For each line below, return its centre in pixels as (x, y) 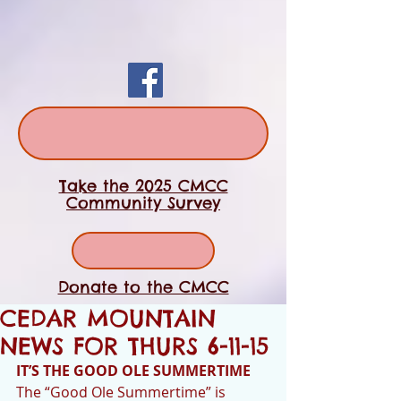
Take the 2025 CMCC (143, 186)
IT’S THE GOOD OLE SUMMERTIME (133, 371)
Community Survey (143, 203)
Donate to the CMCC (143, 287)
